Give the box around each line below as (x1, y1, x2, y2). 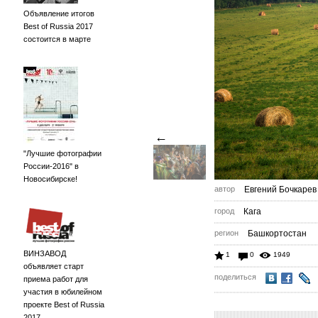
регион (214, 229, 238, 237)
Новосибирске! (23, 175, 77, 183)
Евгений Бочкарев (244, 185, 317, 194)
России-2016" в (23, 162, 79, 170)
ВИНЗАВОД (23, 249, 66, 258)
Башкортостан (248, 229, 307, 238)
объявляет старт (23, 262, 84, 270)
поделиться (214, 273, 256, 281)
